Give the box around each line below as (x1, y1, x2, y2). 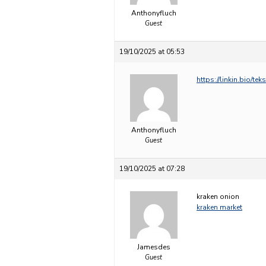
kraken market (197, 202, 242, 212)
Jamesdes (137, 242, 170, 252)
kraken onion (197, 192, 239, 201)
